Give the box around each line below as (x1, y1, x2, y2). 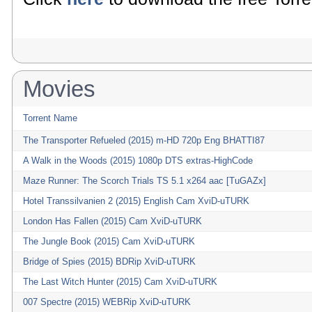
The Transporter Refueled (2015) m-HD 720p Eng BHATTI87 (23, 135, 265, 146)
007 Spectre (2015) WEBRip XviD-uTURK (23, 297, 191, 307)
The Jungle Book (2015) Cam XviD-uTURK (23, 236, 195, 247)
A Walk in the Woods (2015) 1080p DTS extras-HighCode (23, 155, 253, 166)
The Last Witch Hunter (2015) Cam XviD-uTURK (23, 276, 217, 287)
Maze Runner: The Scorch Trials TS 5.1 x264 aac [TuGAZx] (23, 175, 266, 186)
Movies (23, 76, 95, 102)
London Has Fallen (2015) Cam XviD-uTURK (23, 216, 202, 226)
